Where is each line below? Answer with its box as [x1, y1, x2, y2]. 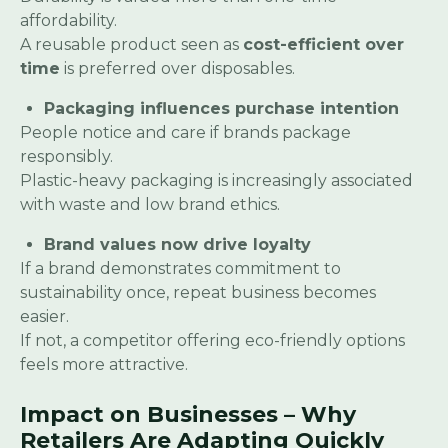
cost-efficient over [243, 35, 404, 55]
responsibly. [20, 147, 113, 167]
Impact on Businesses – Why [20, 401, 356, 429]
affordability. [20, 11, 117, 31]
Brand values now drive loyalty [44, 235, 311, 255]
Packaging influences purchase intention [44, 99, 399, 119]
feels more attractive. [20, 355, 188, 375]
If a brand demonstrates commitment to [20, 259, 341, 279]
